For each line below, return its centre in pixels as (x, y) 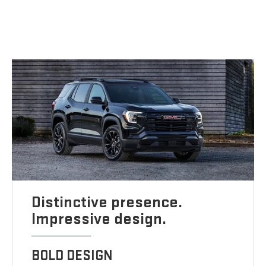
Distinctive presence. (107, 202)
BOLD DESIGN (72, 256)
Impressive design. (99, 219)
